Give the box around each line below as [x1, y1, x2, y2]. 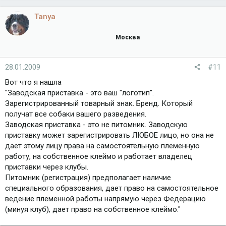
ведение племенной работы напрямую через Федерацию [5, 194, 206, 203]
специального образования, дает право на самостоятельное [5, 183, 218, 193]
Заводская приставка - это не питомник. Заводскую [5, 120, 188, 129]
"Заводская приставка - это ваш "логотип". [5, 88, 154, 97]
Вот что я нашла [5, 77, 62, 87]
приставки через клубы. [5, 162, 88, 172]
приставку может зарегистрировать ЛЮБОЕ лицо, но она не [5, 130, 214, 140]
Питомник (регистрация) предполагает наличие [5, 173, 171, 182]
